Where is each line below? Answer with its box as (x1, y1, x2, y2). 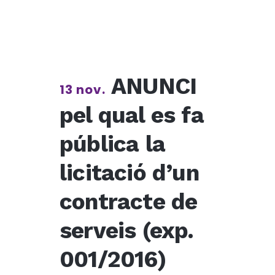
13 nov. (60, 81, 106, 98)
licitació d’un (60, 160, 199, 186)
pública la (60, 131, 165, 157)
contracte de (60, 188, 198, 215)
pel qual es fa (60, 102, 204, 128)
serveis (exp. (60, 217, 194, 244)
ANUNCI (111, 73, 197, 99)
